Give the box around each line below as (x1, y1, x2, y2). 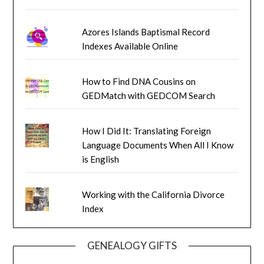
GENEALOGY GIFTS (87, 239, 177, 252)
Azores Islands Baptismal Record (82, 26, 210, 37)
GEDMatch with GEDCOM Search (82, 90, 216, 101)
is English (82, 153, 120, 164)
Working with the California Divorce (82, 189, 225, 200)
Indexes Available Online (82, 40, 179, 51)
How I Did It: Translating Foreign (82, 125, 212, 136)
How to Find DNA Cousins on (82, 75, 196, 87)
